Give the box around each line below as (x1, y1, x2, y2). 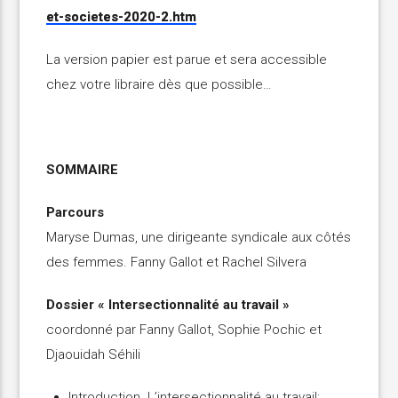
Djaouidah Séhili (46, 346, 141, 363)
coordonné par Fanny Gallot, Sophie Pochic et (46, 322, 322, 338)
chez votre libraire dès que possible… (46, 76, 273, 93)
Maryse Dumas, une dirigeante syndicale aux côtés (46, 229, 352, 246)
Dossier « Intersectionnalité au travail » (46, 297, 291, 314)
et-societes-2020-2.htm (46, 9, 197, 26)
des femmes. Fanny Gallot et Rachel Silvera (46, 254, 307, 271)
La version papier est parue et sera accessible (46, 52, 328, 68)
